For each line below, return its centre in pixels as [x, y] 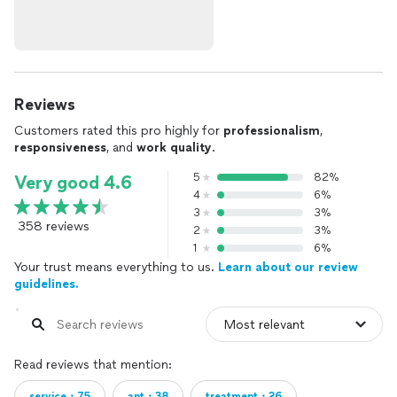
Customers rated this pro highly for [119, 131]
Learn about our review [288, 267]
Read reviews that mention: [93, 365]
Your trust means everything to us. [116, 267]
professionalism [272, 131]
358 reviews [54, 226]
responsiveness [60, 148]
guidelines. [47, 284]
